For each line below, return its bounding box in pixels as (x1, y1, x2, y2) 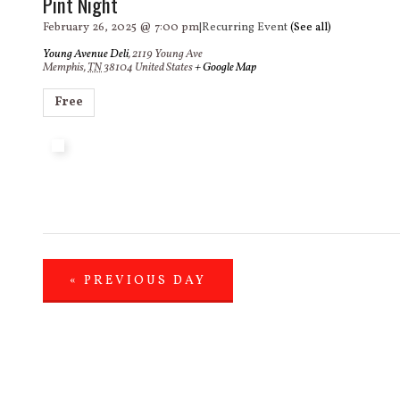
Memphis (43, 60, 84, 76)
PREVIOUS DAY (79, 272, 206, 289)
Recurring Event (202, 20, 290, 36)
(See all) (290, 20, 331, 36)
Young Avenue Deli (43, 46, 129, 62)
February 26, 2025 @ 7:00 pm (43, 20, 199, 36)
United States (135, 60, 193, 76)
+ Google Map (195, 60, 256, 76)
